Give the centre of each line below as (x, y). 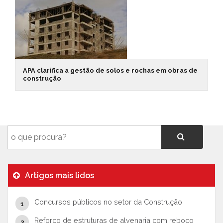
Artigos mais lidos (58, 175)
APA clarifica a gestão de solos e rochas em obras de (110, 70)
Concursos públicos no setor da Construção (108, 202)
